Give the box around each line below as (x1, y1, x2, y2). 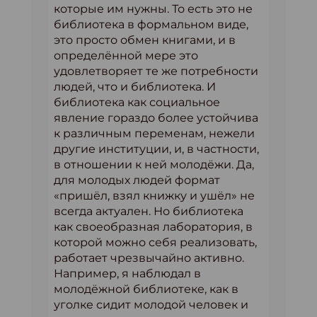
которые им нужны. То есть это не (54, 1, 253, 16)
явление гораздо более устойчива (54, 110, 258, 125)
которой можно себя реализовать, (54, 235, 257, 249)
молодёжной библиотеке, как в (54, 282, 238, 296)
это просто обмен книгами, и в (54, 33, 236, 47)
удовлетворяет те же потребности (54, 64, 258, 78)
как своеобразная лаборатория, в (54, 219, 253, 234)
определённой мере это (54, 48, 198, 62)
